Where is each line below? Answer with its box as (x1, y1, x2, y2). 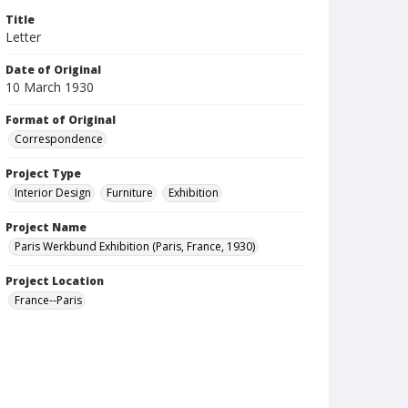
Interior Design (15, 185, 91, 200)
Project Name (5, 219, 87, 235)
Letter (5, 28, 41, 46)
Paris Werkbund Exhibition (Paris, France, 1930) (15, 239, 255, 254)
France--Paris (15, 292, 82, 308)
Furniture (107, 185, 153, 200)
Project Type (5, 166, 81, 181)
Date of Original (5, 62, 101, 77)
